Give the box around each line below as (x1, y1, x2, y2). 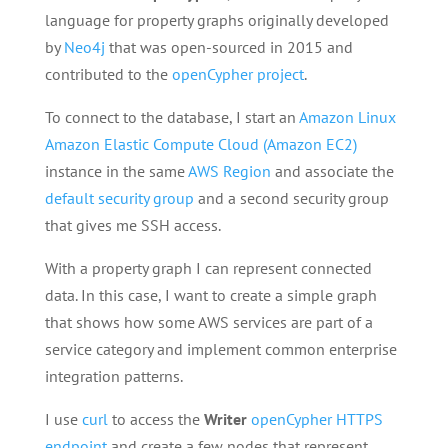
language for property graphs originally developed (44, 10, 389, 31)
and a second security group (193, 188, 389, 209)
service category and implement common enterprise (44, 339, 397, 360)
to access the (107, 409, 204, 430)
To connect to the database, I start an (44, 107, 299, 128)
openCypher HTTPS (250, 409, 383, 430)
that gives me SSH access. (44, 215, 221, 236)
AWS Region (187, 161, 271, 182)
